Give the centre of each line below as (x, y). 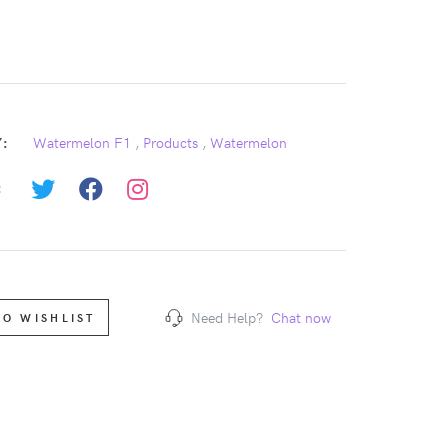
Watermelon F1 (81, 142)
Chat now (300, 317)
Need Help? (226, 317)
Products (170, 142)
